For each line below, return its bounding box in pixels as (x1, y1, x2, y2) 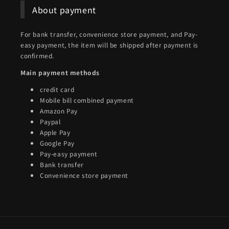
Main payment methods (20, 68, 100, 77)
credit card (40, 85, 75, 94)
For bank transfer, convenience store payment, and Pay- (20, 30, 198, 39)
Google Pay (40, 139, 75, 148)
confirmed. (20, 51, 54, 60)
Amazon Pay (40, 106, 78, 116)
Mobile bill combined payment (40, 96, 134, 105)
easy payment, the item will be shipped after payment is (20, 40, 199, 50)
